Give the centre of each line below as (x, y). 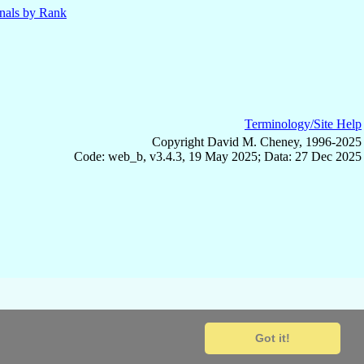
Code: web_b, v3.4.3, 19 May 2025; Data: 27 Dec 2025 (218, 156)
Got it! (273, 338)
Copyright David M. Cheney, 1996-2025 (257, 141)
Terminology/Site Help (303, 123)
